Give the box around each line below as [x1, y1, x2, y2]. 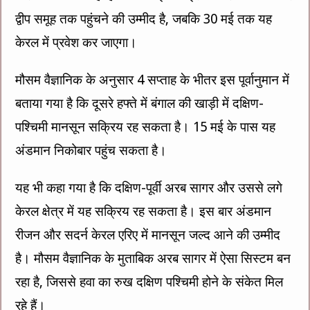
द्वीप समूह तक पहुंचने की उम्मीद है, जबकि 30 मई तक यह [15, 10, 273, 27]
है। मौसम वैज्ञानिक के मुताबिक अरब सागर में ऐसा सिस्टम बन [15, 250, 291, 266]
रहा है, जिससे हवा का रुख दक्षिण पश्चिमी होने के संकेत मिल [15, 273, 284, 290]
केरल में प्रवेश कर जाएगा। [15, 34, 138, 51]
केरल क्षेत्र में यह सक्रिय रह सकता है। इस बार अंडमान [15, 203, 272, 219]
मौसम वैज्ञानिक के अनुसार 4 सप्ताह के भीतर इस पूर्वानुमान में [15, 71, 290, 88]
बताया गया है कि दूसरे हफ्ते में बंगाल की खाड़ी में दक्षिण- [15, 95, 264, 111]
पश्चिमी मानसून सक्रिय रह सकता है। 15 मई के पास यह [15, 118, 276, 135]
